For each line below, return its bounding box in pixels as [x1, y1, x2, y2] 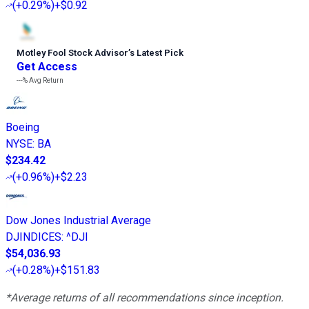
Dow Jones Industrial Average [6, 214, 151, 228]
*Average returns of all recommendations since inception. [6, 291, 283, 305]
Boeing [6, 121, 39, 134]
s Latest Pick [130, 48, 183, 59]
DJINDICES [6, 230, 61, 244]
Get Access [17, 60, 77, 74]
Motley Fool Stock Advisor [17, 48, 128, 59]
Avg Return [28, 77, 63, 85]
